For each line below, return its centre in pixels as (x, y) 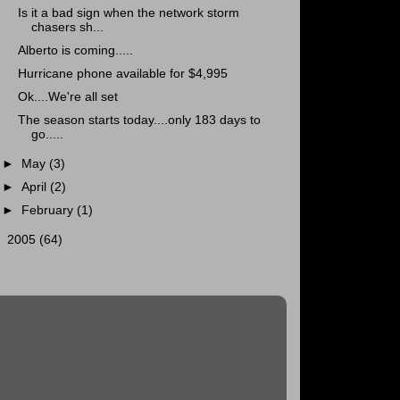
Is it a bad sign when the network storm (128, 12)
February (50, 211)
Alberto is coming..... (75, 50)
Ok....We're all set (67, 97)
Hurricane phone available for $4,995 (122, 74)
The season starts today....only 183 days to (139, 121)
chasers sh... (67, 27)
